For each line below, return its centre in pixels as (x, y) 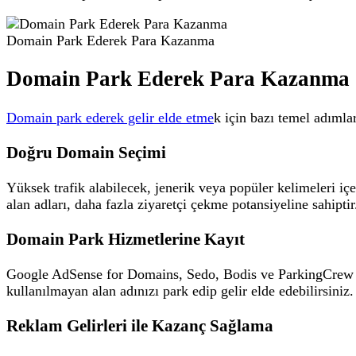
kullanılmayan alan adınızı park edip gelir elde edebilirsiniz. (180, 290)
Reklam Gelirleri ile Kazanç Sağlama (140, 326)
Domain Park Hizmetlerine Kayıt (126, 239)
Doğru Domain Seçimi (86, 152)
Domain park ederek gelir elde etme (110, 117)
